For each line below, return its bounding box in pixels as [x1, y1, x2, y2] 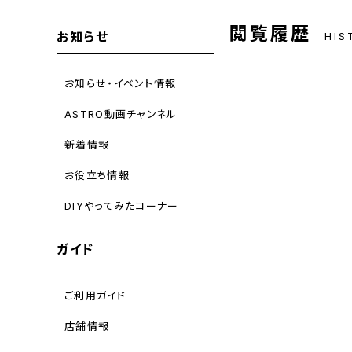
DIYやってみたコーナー [64, 199, 179, 212]
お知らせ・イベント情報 [64, 76, 177, 90]
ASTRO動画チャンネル [64, 107, 178, 120]
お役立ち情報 [64, 168, 130, 181]
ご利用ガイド [64, 288, 126, 302]
